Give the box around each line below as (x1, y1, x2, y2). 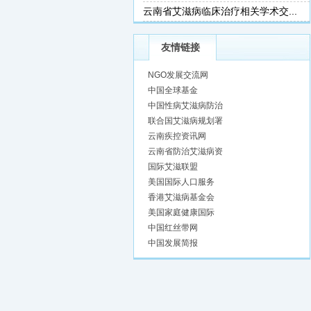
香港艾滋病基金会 (148, 192, 215, 202)
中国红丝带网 (148, 223, 198, 233)
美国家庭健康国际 (148, 208, 215, 217)
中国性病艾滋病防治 (148, 101, 223, 110)
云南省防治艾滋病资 (148, 146, 223, 156)
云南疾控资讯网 (148, 131, 206, 141)
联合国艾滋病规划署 (148, 116, 223, 126)
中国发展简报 (148, 238, 198, 248)
